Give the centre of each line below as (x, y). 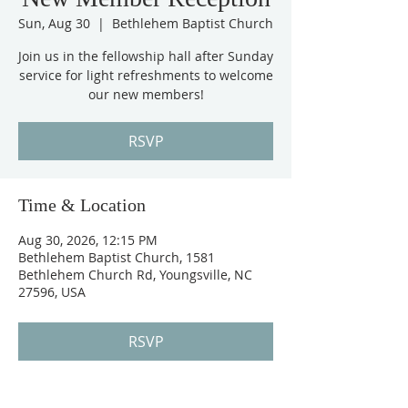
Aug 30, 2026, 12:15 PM (88, 240)
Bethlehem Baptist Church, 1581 (117, 257)
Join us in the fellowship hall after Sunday (146, 56)
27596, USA (52, 292)
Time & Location (82, 205)
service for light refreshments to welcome (146, 75)
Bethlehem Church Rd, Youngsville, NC (135, 275)
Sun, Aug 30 (54, 23)
